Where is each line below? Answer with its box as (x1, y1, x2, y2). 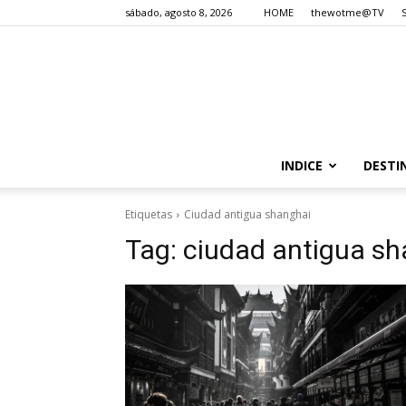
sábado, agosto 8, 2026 (125, 5, 232, 19)
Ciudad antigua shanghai (184, 207, 311, 222)
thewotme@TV (311, 5, 384, 19)
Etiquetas (125, 207, 172, 222)
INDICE (280, 157, 323, 174)
